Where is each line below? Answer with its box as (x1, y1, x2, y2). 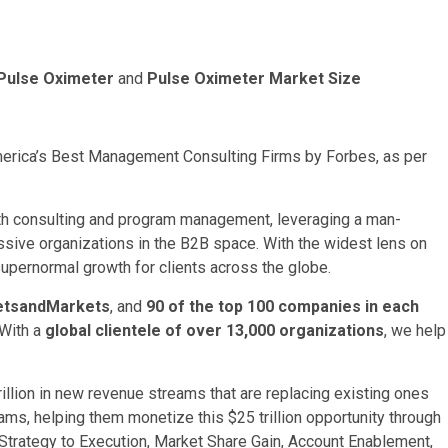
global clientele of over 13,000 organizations (45, 321, 384, 341)
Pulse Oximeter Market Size (147, 69, 361, 89)
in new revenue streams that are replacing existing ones (35, 384, 429, 404)
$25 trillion (228, 408, 302, 428)
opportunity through (302, 408, 441, 428)
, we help (384, 321, 446, 341)
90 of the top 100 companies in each (146, 297, 419, 317)
